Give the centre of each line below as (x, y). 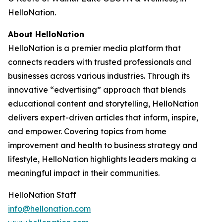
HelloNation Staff (42, 195)
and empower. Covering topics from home (87, 131)
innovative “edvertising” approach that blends (97, 90)
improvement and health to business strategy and (103, 145)
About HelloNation (46, 34)
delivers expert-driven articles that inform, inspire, (103, 117)
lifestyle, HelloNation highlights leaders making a (102, 159)
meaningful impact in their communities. (84, 173)
